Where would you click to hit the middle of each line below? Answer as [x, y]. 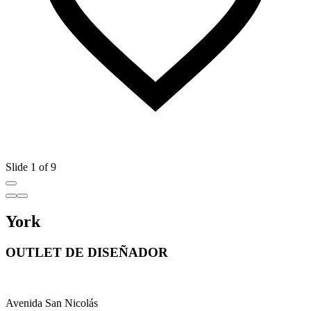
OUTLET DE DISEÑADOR [87, 253]
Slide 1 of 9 [31, 167]
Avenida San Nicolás [52, 303]
